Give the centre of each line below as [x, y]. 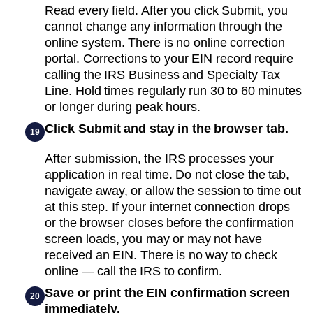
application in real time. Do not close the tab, [167, 174]
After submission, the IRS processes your [159, 158]
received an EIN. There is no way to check [161, 255]
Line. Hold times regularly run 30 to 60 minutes [173, 90]
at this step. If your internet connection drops [167, 206]
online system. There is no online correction [165, 42]
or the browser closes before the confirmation [169, 223]
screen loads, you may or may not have [153, 239]
